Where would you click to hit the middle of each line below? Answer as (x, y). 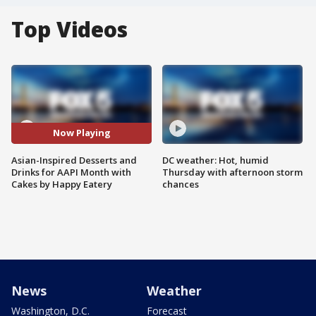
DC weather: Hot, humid (215, 160)
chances (181, 184)
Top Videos (69, 29)
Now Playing (81, 133)
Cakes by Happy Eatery (62, 184)
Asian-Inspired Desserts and (74, 160)
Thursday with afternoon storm (232, 172)
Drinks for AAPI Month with (71, 172)
